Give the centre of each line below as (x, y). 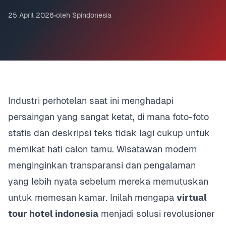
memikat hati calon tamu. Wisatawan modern (102, 149)
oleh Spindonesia (84, 15)
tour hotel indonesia (53, 214)
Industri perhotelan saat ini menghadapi (91, 101)
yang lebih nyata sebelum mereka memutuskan (108, 181)
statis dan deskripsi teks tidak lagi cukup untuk (109, 133)
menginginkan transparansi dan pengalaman (102, 165)
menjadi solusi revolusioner (157, 214)
